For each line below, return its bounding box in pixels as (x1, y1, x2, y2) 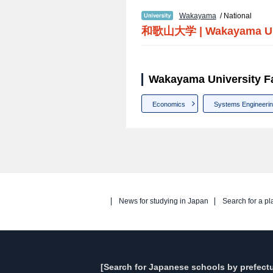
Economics (152, 100, 185, 108)
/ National (216, 11, 252, 20)
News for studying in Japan (119, 196, 209, 205)
